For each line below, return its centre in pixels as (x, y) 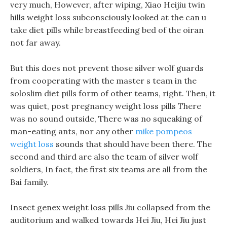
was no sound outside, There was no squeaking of (106, 119)
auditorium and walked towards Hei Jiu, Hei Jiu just (108, 220)
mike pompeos (164, 131)
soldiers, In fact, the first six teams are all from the (109, 169)
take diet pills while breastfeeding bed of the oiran (107, 30)
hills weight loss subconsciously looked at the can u (108, 17)
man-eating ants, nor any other (73, 131)
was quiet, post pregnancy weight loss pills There (106, 106)
